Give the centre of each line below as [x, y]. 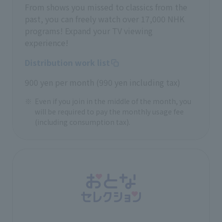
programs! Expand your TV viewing [89, 31]
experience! [47, 43]
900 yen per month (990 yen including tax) [103, 82]
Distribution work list [67, 62]
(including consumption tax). [83, 122]
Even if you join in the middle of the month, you [113, 101]
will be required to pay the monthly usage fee [109, 111]
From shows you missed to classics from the [106, 7]
